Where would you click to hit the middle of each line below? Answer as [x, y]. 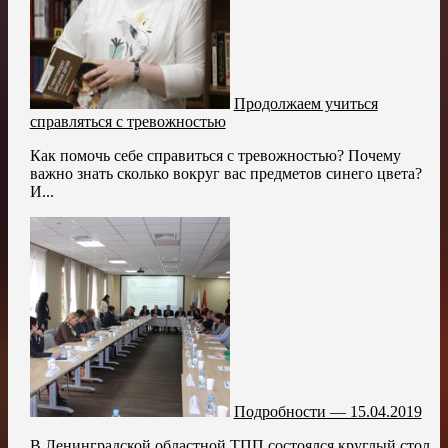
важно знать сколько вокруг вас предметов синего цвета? [225, 173]
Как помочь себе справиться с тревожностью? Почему [215, 155]
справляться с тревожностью [127, 121]
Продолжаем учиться [305, 103]
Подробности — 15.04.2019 [327, 411]
